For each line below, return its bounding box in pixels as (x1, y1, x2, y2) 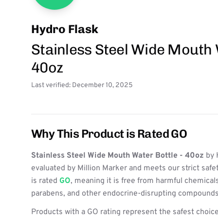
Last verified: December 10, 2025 (31, 81, 133, 90)
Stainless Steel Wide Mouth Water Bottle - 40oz (31, 151, 204, 161)
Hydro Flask (31, 22, 98, 36)
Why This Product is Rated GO (31, 127, 187, 141)
